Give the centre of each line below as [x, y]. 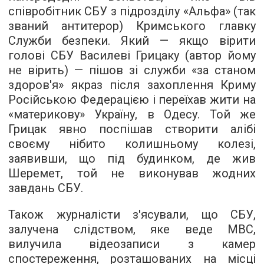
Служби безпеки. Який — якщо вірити [132, 41]
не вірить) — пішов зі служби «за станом [132, 70]
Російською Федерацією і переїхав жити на [132, 100]
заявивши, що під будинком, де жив [132, 159]
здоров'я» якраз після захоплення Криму [132, 85]
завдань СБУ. [46, 188]
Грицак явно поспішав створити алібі [132, 129]
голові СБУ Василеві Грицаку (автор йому [132, 55]
